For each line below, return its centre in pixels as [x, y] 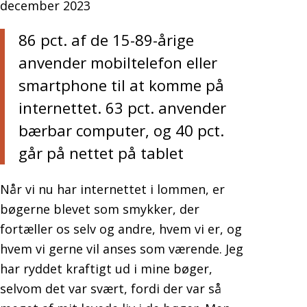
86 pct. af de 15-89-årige [106, 40]
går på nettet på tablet [101, 153]
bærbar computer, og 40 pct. [121, 131]
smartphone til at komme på [121, 86]
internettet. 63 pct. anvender [122, 108]
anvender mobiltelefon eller [118, 63]
